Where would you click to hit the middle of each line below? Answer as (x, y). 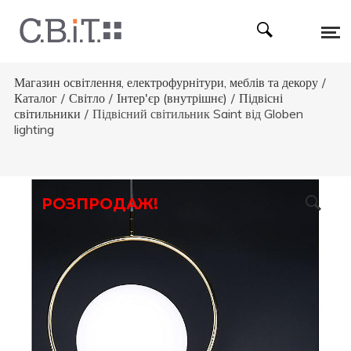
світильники (47, 114)
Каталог (35, 98)
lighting (34, 129)
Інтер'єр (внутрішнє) (172, 98)
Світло (87, 98)
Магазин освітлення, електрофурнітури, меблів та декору (166, 82)
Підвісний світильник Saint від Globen (197, 114)
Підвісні (261, 98)
